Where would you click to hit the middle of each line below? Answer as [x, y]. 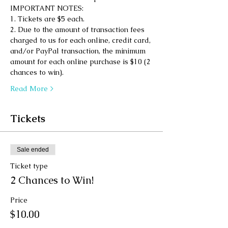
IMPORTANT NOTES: [48, 8]
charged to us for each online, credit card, [81, 40]
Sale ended [33, 150]
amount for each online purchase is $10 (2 [81, 62]
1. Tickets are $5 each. [48, 19]
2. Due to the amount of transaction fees [78, 30]
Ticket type [29, 166]
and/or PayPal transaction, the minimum [79, 51]
